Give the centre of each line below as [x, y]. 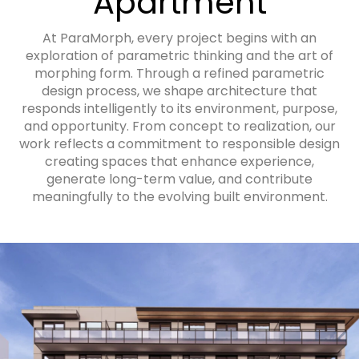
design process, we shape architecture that [179, 91]
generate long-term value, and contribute [179, 179]
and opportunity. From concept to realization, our [179, 127]
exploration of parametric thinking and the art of [179, 56]
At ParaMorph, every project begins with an [179, 38]
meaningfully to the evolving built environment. [179, 197]
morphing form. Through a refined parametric [179, 74]
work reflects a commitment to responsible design [179, 144]
